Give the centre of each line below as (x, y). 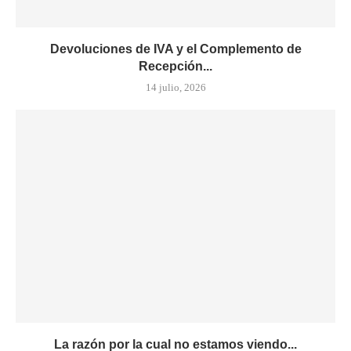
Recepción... (175, 66)
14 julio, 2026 (175, 87)
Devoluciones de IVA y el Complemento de (175, 49)
